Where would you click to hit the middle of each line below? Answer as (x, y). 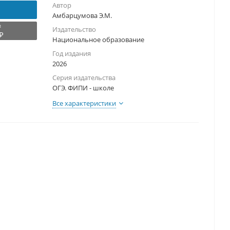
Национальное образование (98, 40)
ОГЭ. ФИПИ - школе (83, 88)
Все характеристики (84, 103)
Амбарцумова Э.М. (82, 16)
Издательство (74, 30)
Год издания (72, 54)
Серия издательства (84, 78)
